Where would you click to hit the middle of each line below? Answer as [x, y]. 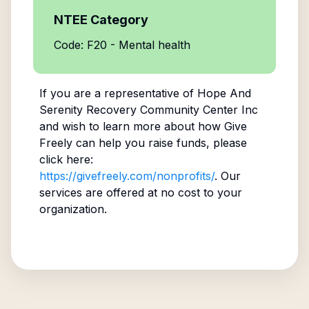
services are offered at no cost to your [140, 192]
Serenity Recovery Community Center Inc [148, 110]
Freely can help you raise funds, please [143, 143]
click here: [66, 159]
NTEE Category [101, 20]
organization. [73, 209]
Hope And [224, 93]
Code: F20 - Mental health [122, 45]
